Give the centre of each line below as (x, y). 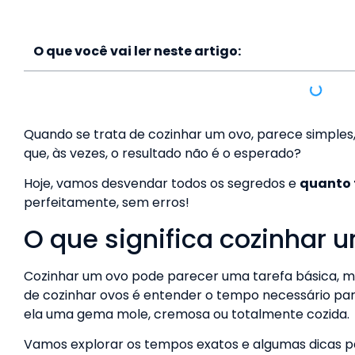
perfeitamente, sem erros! (107, 203)
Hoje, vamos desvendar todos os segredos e (162, 184)
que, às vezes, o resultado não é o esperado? (162, 153)
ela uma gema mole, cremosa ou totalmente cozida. (187, 314)
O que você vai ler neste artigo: (137, 51)
